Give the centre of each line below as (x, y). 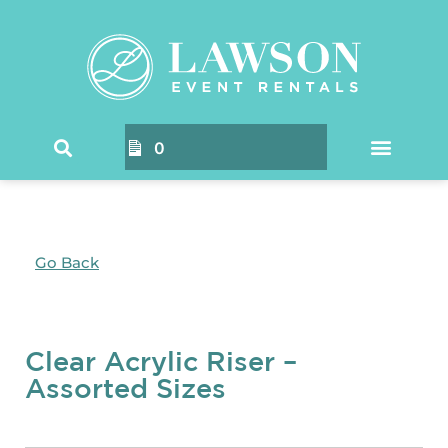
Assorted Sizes (125, 387)
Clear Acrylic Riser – (161, 360)
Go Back (67, 262)
